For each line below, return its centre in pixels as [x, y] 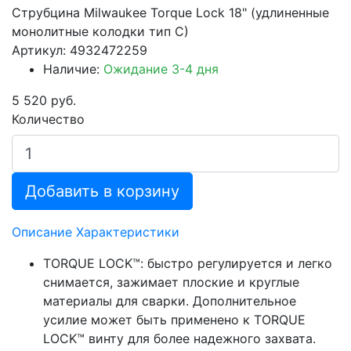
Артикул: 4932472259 [80, 50]
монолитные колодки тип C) [100, 31]
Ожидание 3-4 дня [161, 69]
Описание [42, 232]
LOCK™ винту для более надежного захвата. [179, 338]
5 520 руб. [44, 100]
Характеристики [128, 232]
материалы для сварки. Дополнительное [170, 300]
